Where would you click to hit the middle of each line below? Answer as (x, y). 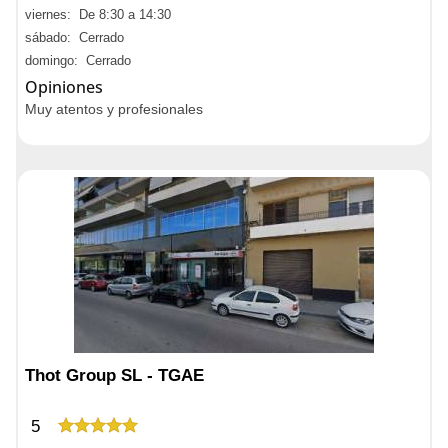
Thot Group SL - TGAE (114, 375)
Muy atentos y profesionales (114, 109)
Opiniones (64, 87)
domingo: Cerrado (78, 60)
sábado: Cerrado (74, 37)
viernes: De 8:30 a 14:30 (98, 14)
